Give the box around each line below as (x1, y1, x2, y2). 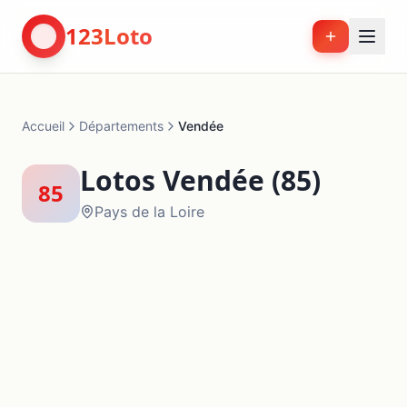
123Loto (65, 21, 153, 51)
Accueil (22, 118, 65, 134)
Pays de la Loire (94, 203, 204, 221)
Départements (79, 118, 164, 134)
